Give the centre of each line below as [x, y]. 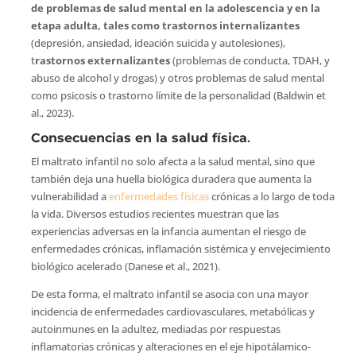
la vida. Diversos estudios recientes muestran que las [155, 213]
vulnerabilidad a [70, 196]
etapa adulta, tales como [95, 25]
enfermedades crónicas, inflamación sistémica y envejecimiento [180, 248]
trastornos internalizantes [230, 25]
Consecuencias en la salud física [139, 137]
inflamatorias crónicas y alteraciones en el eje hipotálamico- [170, 346]
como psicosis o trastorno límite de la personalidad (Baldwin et [178, 95]
